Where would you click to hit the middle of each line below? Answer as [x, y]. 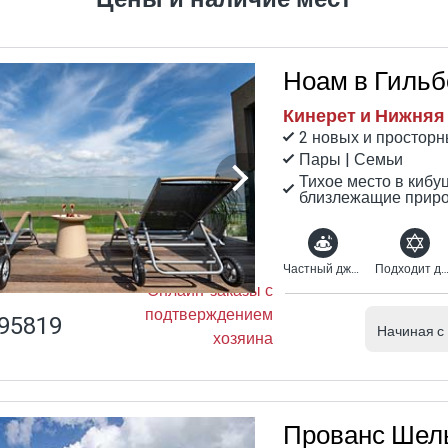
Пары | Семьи [351, 159]
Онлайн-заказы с [210, 290]
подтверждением [209, 314]
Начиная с [410, 331]
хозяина [243, 338]
